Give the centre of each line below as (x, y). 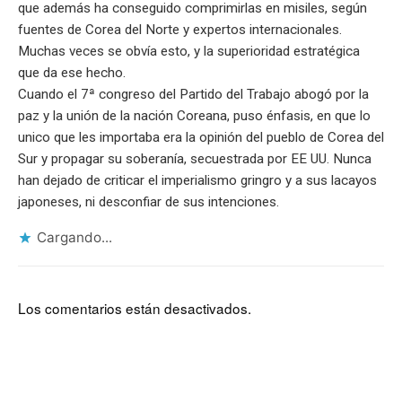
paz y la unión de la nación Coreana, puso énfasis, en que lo (194, 115)
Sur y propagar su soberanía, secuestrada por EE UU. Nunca (195, 158)
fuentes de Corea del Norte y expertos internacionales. (180, 29)
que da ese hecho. (72, 72)
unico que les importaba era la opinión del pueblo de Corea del (201, 137)
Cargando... (74, 237)
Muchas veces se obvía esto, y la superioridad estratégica (189, 51)
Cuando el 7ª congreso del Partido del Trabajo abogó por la (193, 94)
